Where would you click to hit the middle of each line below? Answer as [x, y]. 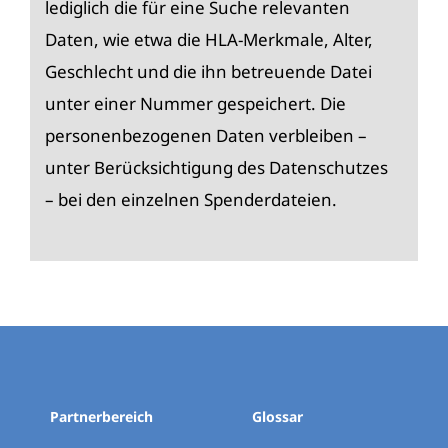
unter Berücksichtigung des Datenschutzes [216, 168]
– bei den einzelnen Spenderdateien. [191, 200]
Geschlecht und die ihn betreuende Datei [208, 72]
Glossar [277, 417]
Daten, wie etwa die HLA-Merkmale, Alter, [209, 40]
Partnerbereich [101, 417]
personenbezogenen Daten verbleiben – [206, 136]
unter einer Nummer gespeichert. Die [195, 104]
